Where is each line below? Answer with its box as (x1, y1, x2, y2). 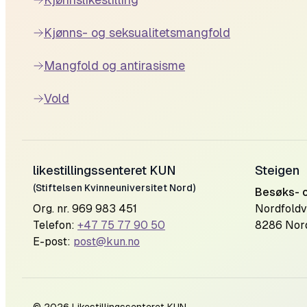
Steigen (255, 163, 299, 177)
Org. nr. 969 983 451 (33, 202, 137, 215)
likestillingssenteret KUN (33, 163, 176, 177)
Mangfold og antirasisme (44, 58, 185, 73)
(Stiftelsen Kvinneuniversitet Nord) (33, 182, 195, 193)
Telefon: (33, 219, 77, 232)
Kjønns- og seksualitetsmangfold (44, 25, 230, 40)
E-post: (33, 235, 73, 248)
